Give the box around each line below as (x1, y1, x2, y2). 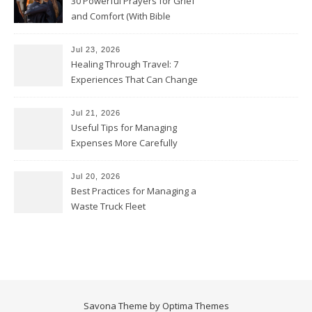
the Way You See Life (71, 88, 160, 102)
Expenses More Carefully (71, 136, 178, 150)
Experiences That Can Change (71, 73, 198, 86)
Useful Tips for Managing (71, 121, 177, 134)
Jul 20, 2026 (71, 172, 120, 181)
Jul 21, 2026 (71, 109, 120, 118)
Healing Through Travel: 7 (71, 58, 178, 71)
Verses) (71, 25, 103, 38)
